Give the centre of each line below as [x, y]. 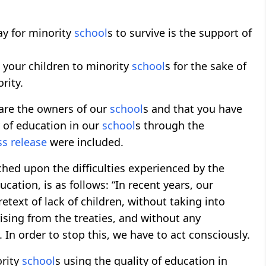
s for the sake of [206, 66]
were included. [85, 142]
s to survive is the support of [180, 33]
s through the [170, 126]
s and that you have [193, 109]
